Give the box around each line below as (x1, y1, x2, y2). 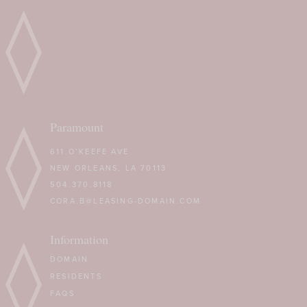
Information (50, 231, 108, 247)
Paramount (50, 119, 103, 135)
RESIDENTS (50, 271, 102, 282)
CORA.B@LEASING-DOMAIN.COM (50, 195, 201, 206)
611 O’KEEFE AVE (50, 146, 129, 157)
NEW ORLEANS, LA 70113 (50, 162, 167, 173)
